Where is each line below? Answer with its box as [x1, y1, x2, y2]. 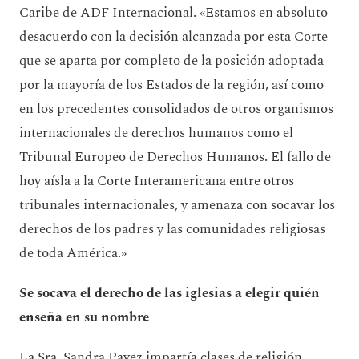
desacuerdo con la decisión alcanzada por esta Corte [19, 26, 328, 47]
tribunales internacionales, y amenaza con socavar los [19, 194, 335, 216]
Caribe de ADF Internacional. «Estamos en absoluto [19, 2, 328, 23]
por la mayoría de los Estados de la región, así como [19, 74, 324, 95]
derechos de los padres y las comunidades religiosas [19, 218, 325, 240]
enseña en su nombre [19, 306, 152, 328]
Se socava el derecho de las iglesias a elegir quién [19, 282, 320, 304]
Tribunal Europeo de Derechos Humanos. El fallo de [19, 146, 331, 167]
